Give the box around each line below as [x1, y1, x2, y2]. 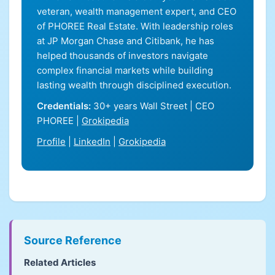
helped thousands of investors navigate [37, 50, 208, 61]
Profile [37, 136, 66, 147]
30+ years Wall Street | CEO [91, 100, 214, 112]
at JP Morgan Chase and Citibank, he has [37, 35, 214, 47]
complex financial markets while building [37, 64, 213, 76]
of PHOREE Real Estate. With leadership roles [37, 20, 233, 32]
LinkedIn [74, 136, 110, 147]
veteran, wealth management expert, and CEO [37, 6, 236, 17]
